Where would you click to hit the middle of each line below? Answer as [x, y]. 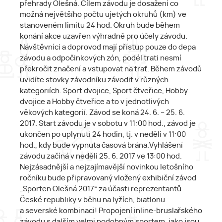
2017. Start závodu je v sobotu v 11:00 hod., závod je [108, 124]
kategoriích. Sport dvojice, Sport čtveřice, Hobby [104, 91]
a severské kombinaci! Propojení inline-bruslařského [111, 211]
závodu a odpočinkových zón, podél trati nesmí [101, 58]
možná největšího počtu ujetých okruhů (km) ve [103, 15]
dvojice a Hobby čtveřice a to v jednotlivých [94, 102]
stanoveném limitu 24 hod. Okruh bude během [100, 26]
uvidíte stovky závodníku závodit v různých [94, 80]
